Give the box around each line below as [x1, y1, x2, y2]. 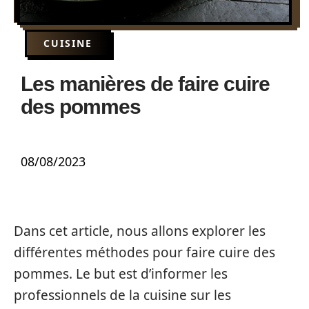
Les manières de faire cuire [21, 72, 270, 95]
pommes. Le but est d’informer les [14, 265, 228, 283]
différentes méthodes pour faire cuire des [14, 243, 275, 261]
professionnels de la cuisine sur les [14, 286, 231, 304]
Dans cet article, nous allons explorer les [14, 222, 266, 240]
